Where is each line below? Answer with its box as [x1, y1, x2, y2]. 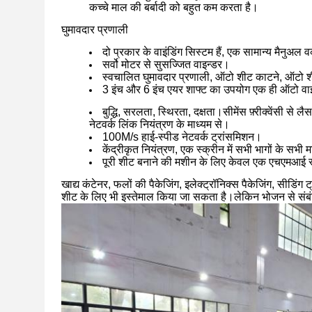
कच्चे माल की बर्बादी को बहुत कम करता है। [89, 1, 258, 13]
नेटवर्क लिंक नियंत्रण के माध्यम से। [89, 118, 230, 130]
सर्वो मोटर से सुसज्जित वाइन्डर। [102, 58, 230, 70]
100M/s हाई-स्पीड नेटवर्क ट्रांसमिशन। [102, 131, 262, 143]
